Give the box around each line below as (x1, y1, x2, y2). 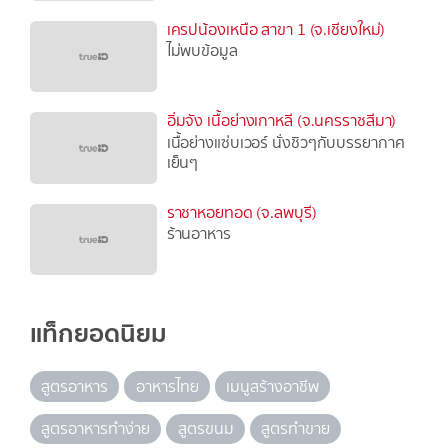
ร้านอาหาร (166, 222, 231, 246)
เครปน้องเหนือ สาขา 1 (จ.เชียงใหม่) (166, 17, 386, 41)
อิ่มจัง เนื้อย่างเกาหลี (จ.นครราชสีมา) (166, 109, 397, 133)
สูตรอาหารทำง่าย (41, 417, 151, 440)
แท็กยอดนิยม (30, 313, 167, 354)
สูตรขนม (177, 417, 234, 440)
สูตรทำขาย (260, 417, 330, 440)
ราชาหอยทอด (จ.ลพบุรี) (166, 200, 317, 224)
